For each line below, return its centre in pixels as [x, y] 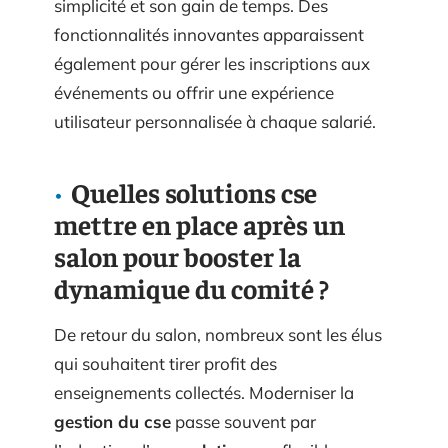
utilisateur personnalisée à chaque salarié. [215, 121]
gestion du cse [112, 421]
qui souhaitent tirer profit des [165, 363]
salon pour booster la [177, 256]
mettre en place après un [199, 224]
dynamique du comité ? [191, 288]
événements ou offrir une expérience [194, 92]
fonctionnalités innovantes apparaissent [209, 34]
